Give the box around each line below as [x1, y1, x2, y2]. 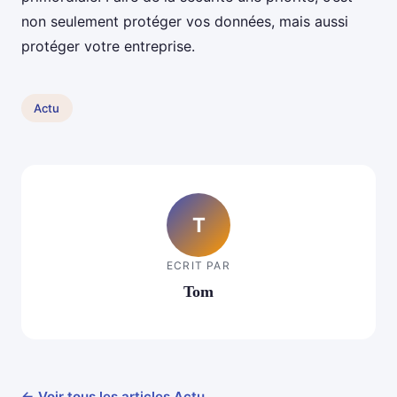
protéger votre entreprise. [21, 37, 195, 56]
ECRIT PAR [167, 258, 230, 272]
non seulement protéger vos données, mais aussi [21, 12, 348, 31]
